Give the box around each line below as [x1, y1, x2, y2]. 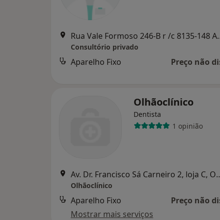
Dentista [134, 110, 161, 119]
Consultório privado [71, 42, 138, 52]
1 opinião [172, 121, 203, 131]
